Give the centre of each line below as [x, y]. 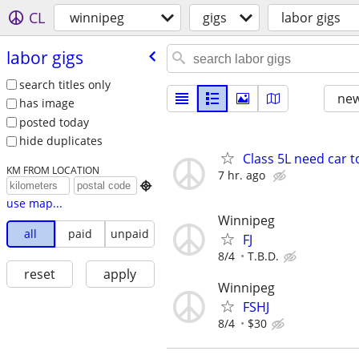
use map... [34, 204]
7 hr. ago [242, 175]
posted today [54, 122]
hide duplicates [61, 141]
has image [46, 103]
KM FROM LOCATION [52, 170]
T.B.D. [263, 256]
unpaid [129, 234]
